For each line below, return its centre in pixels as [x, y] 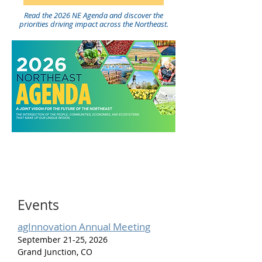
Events [38, 205]
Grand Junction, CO [55, 252]
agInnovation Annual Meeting [84, 227]
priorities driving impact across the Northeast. [94, 24]
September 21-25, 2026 [64, 239]
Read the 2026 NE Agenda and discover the [94, 15]
